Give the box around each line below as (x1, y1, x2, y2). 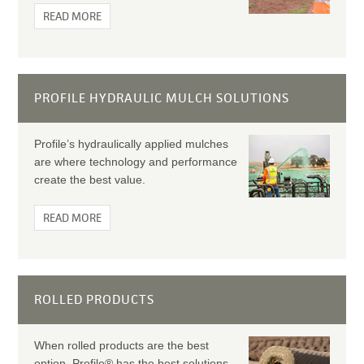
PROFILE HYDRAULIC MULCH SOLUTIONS (33, 89, 289, 106)
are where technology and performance (33, 155, 237, 168)
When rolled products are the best (33, 339, 209, 352)
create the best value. (33, 173, 145, 186)
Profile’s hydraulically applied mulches (33, 137, 228, 150)
